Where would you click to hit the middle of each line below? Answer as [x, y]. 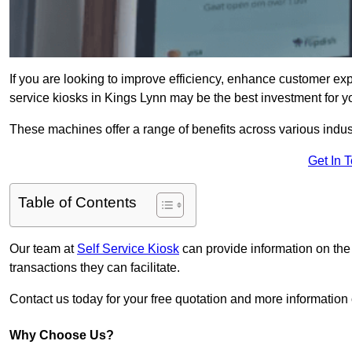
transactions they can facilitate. [95, 268]
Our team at [43, 249]
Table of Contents [77, 203]
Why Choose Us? [62, 335]
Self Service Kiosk [128, 249]
